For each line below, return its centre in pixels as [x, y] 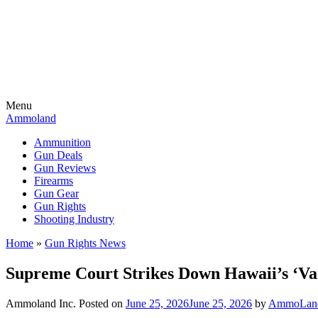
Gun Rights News [85, 243]
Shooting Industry [74, 219]
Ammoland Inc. [41, 303]
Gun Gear [56, 193]
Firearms [54, 181]
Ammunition [62, 142]
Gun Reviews [65, 168]
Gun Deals [58, 155]
